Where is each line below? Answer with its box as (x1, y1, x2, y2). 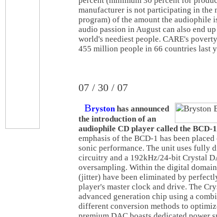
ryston (92, 104, 115, 113)
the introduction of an (78, 114, 156, 124)
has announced (115, 104, 169, 113)
